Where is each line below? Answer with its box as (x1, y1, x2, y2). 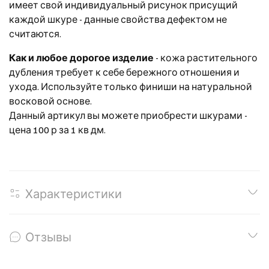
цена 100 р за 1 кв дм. (9, 123, 106, 136)
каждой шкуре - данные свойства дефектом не (9, 13, 227, 25)
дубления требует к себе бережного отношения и (9, 65, 240, 78)
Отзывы (25, 228, 71, 244)
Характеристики (25, 185, 122, 201)
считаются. (9, 27, 61, 40)
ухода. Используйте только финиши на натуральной (9, 80, 252, 92)
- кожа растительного (154, 51, 258, 64)
